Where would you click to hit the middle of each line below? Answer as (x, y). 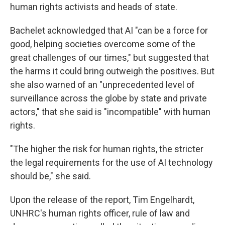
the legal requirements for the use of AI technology (111, 163)
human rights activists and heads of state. (94, 7)
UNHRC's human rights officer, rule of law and (100, 213)
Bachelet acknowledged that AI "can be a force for (109, 31)
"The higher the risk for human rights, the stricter (107, 149)
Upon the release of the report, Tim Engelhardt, (102, 200)
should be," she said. (50, 176)
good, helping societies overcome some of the (103, 44)
